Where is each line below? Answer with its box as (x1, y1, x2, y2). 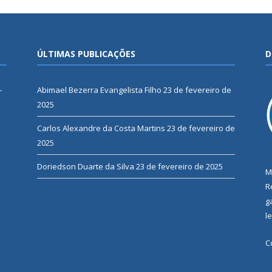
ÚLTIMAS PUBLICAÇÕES (37, 48, 135, 60)
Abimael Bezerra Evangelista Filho (37, 84, 161, 96)
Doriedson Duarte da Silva (37, 161, 134, 172)
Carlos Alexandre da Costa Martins (37, 123, 165, 134)
